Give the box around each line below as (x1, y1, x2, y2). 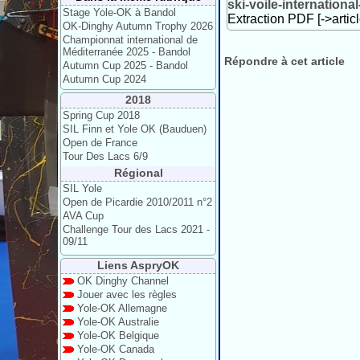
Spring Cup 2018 (63, 109, 140, 121)
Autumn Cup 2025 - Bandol (63, 59, 188, 72)
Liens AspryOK (97, 259, 179, 272)
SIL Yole (63, 182, 102, 194)
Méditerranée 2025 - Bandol (63, 46, 190, 58)
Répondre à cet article (224, 54, 345, 67)
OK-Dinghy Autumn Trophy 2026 (63, 20, 213, 32)
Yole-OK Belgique (77, 329, 159, 342)
